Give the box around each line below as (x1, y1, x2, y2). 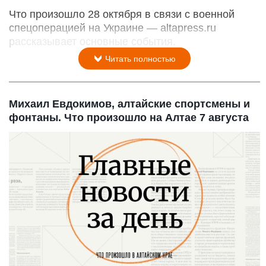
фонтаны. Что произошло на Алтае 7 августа (9, 111, 249, 123)
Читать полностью (103, 53, 176, 64)
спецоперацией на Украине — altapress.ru (9, 21, 216, 34)
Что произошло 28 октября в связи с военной (9, 8, 235, 20)
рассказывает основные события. (9, 35, 176, 47)
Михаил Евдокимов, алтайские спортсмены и (9, 97, 250, 110)
